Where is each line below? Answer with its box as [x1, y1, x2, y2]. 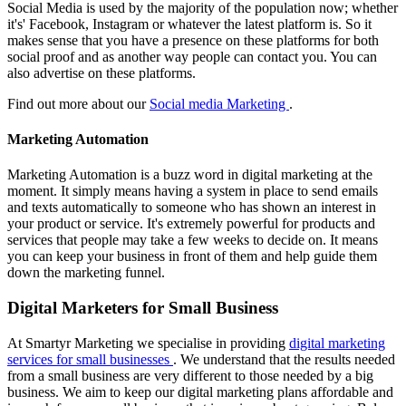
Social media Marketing [150, 95, 289, 111]
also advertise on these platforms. [7, 64, 196, 81]
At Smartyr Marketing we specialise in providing [7, 334, 289, 351]
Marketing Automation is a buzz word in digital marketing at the [7, 167, 372, 183]
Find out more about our [7, 95, 150, 111]
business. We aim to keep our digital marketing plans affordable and [7, 383, 393, 400]
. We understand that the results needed [173, 351, 395, 367]
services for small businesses [7, 351, 173, 367]
